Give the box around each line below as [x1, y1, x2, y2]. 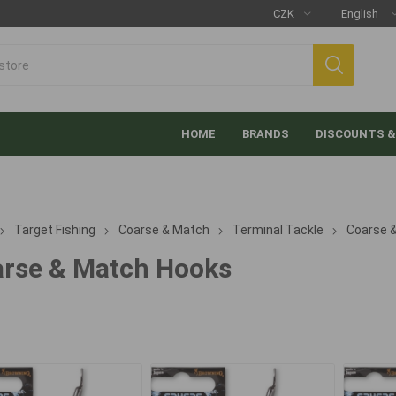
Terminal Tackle [232, 223, 324, 237]
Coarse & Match [118, 223, 209, 237]
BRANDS [242, 127, 290, 141]
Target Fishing [13, 223, 95, 237]
